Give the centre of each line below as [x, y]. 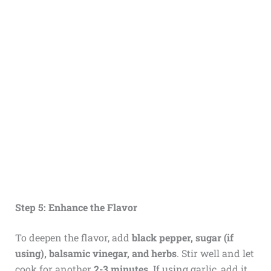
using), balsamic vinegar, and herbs [96, 253]
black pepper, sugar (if [182, 237]
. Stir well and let [215, 253]
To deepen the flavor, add [73, 237]
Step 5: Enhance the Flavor [76, 207]
